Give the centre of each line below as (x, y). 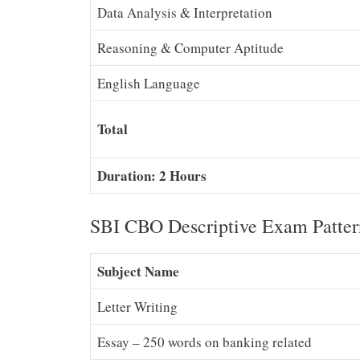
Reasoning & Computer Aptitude (190, 48)
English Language (149, 84)
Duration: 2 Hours (152, 176)
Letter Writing (137, 306)
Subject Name (138, 271)
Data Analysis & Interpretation (185, 13)
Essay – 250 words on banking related (205, 342)
